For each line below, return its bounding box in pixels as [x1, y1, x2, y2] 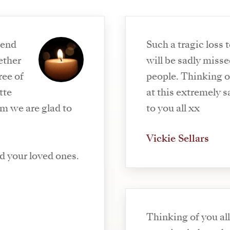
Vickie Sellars [146, 132, 209, 146]
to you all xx [146, 102, 200, 116]
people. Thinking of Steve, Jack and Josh [146, 70, 181, 84]
